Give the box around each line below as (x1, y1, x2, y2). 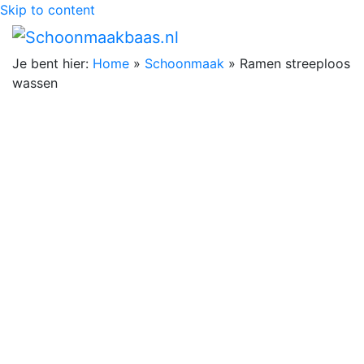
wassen (12, 74, 58, 91)
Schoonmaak (145, 54, 224, 71)
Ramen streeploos (240, 54, 350, 71)
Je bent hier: (12, 54, 89, 71)
